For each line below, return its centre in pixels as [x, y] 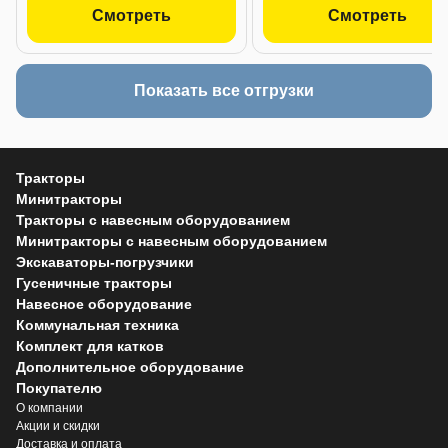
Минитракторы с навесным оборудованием [171, 240]
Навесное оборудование [104, 303]
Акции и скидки [58, 425]
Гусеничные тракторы [94, 282]
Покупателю [59, 387]
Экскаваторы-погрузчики [105, 261]
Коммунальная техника [97, 324]
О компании [49, 407]
